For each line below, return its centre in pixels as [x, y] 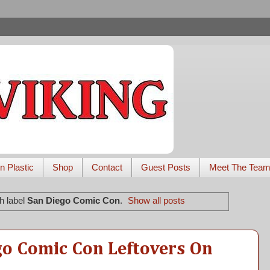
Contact [107, 168]
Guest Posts [165, 168]
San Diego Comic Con [73, 201]
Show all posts [157, 201]
